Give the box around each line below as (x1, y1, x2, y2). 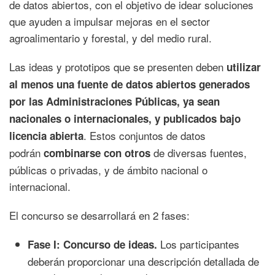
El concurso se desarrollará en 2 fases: (9, 207, 190, 223)
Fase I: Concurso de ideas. (28, 236, 160, 252)
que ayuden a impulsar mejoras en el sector (9, 13, 210, 29)
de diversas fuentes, (153, 144, 247, 160)
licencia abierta (9, 128, 83, 143)
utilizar (227, 59, 261, 74)
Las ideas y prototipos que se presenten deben (9, 58, 227, 74)
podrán (9, 144, 41, 160)
